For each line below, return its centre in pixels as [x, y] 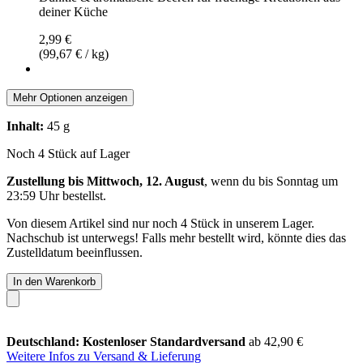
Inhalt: [25, 126]
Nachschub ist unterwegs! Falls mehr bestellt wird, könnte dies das [176, 237]
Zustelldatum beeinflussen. [75, 252]
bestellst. [83, 195]
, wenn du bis [240, 181]
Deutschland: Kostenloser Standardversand [128, 341]
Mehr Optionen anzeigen [70, 97]
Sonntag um [307, 181]
